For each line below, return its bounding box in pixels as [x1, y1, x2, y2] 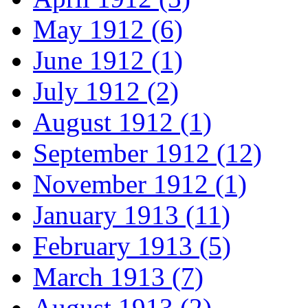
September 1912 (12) [33, 138, 262, 168]
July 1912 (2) [33, 76, 179, 107]
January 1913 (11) [33, 200, 230, 230]
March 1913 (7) [33, 262, 203, 292]
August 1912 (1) [33, 107, 212, 137]
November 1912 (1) [33, 169, 247, 199]
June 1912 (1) [33, 45, 183, 76]
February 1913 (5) [33, 231, 231, 261]
